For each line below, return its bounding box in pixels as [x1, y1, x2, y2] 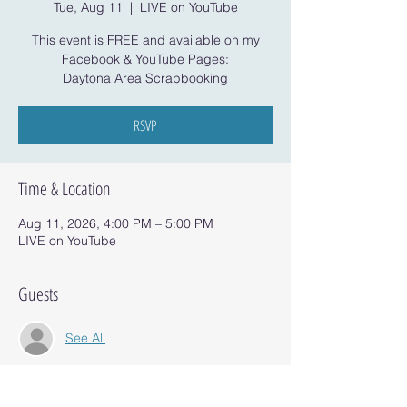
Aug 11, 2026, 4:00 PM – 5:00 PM [18, 214, 213, 232]
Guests [18, 281, 58, 306]
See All [65, 330, 105, 347]
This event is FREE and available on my [31, 31, 260, 48]
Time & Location [18, 175, 111, 201]
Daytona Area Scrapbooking [63, 69, 228, 86]
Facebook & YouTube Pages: [62, 50, 229, 67]
